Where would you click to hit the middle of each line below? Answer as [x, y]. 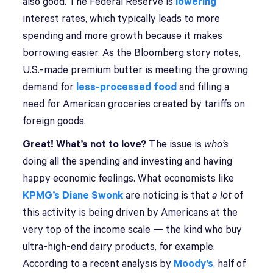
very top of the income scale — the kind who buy [133, 230]
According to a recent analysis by [98, 264]
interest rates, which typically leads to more [122, 19]
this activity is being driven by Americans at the [130, 213]
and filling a [203, 87]
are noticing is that [168, 196]
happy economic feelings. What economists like [129, 179]
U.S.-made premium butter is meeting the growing [136, 70]
